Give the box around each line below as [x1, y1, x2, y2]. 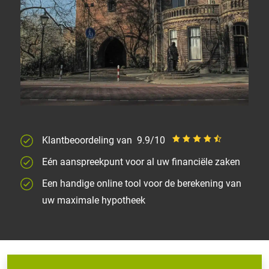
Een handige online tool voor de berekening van [42, 177, 241, 189]
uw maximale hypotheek [42, 194, 145, 206]
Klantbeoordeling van [42, 134, 134, 146]
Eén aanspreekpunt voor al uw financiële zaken [42, 156, 240, 168]
